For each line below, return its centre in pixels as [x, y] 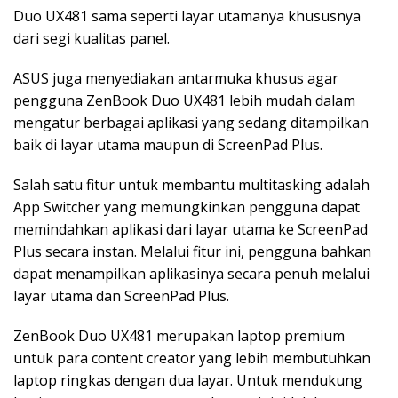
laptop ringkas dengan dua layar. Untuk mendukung [188, 380]
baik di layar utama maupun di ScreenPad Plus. [170, 144]
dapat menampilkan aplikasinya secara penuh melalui [191, 273]
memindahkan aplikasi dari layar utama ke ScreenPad [191, 229]
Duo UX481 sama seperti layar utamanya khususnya [187, 16]
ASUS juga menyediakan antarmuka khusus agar [176, 78]
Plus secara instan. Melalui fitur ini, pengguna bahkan [192, 251]
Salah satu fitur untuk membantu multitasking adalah [191, 184]
